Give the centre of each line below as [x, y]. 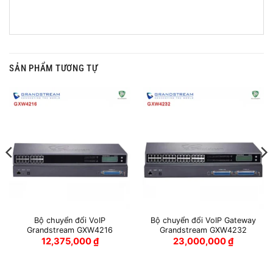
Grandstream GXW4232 [203, 230]
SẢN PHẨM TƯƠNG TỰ [54, 68]
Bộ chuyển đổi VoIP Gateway [203, 221]
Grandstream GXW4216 [70, 230]
